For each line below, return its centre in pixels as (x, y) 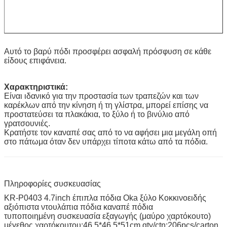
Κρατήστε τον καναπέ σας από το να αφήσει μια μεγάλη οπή (110, 132)
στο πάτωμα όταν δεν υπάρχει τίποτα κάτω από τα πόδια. (106, 141)
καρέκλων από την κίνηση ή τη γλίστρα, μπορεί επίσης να (106, 105)
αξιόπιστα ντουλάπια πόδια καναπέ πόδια (79, 207)
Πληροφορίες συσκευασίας (52, 183)
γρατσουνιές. (27, 123)
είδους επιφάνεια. (35, 60)
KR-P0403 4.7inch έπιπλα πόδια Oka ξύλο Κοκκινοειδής (105, 198)
